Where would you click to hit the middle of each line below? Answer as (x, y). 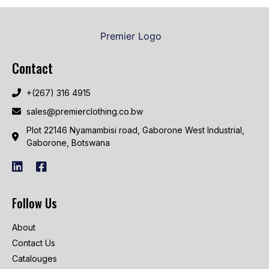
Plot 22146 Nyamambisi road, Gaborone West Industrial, (135, 130)
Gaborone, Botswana (68, 143)
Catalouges (35, 259)
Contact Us (34, 243)
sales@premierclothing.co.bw (84, 112)
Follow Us (35, 203)
